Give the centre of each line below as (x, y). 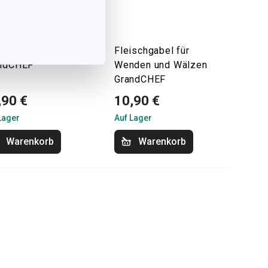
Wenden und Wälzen (161, 65)
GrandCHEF (140, 79)
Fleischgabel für (152, 51)
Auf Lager (133, 118)
